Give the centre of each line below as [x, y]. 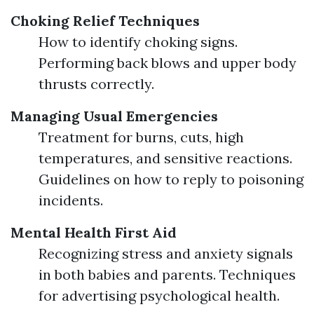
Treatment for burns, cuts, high [141, 137]
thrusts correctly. [96, 84]
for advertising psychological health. [159, 295]
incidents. [71, 200]
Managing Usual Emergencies [114, 116]
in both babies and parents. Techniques [167, 274]
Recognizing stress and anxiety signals [166, 253]
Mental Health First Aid [94, 232]
